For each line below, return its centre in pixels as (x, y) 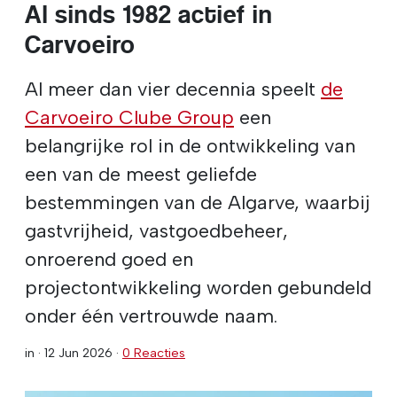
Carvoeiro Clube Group (129, 117)
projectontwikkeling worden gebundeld (198, 287)
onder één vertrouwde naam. (151, 315)
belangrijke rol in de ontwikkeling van (190, 145)
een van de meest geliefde (141, 173)
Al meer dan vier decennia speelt (173, 88)
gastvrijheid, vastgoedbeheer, (156, 230)
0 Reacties (154, 352)
